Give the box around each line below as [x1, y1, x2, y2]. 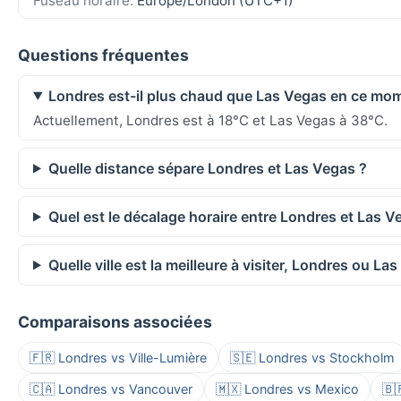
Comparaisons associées [18, 311, 212, 331]
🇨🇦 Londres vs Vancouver [30, 380, 192, 397]
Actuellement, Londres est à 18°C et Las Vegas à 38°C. [33, 111, 388, 129]
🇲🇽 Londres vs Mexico [216, 380, 359, 397]
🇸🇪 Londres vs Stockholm [230, 349, 395, 365]
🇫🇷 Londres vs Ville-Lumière [30, 349, 207, 365]
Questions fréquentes [18, 45, 189, 64]
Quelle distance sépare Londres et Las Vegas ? [47, 158, 367, 177]
